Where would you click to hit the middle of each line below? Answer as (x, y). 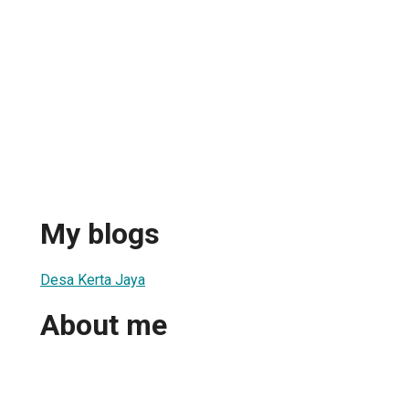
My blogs (100, 234)
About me (104, 325)
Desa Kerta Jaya (93, 279)
